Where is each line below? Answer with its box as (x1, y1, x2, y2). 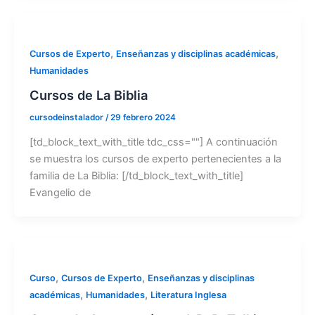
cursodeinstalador (29, 112, 105, 123)
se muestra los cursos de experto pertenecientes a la (29, 153, 281, 166)
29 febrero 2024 (110, 112, 176, 123)
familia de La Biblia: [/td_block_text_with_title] (29, 169, 243, 183)
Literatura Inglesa (150, 290, 226, 301)
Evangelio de (29, 186, 91, 200)
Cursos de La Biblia (29, 86, 148, 103)
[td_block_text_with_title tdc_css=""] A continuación (29, 136, 278, 149)
